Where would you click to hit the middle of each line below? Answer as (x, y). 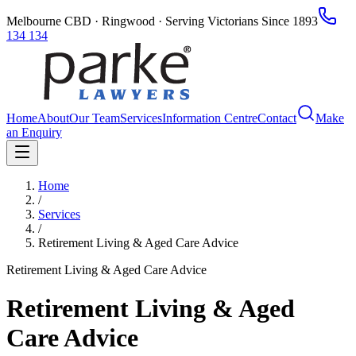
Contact (277, 118)
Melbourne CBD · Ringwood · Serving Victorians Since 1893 (162, 21)
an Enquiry (34, 132)
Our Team (95, 118)
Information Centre (210, 118)
